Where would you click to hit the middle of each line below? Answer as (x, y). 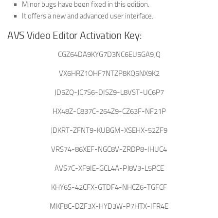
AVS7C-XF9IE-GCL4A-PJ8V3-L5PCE (109, 168)
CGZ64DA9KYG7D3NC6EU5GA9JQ (109, 54)
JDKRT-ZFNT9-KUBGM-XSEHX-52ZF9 (109, 130)
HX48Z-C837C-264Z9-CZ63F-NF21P (109, 111)
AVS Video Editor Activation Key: (75, 35)
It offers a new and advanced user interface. (88, 16)
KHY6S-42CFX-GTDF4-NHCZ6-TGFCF (109, 187)
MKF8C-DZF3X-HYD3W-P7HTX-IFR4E (109, 206)
